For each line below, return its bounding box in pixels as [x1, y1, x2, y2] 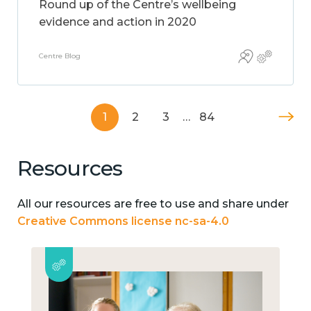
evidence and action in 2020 [39, 15, 196, 28]
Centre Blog [39, 51, 81, 60]
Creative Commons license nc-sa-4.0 [17, 214, 229, 228]
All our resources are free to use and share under [17, 196, 289, 210]
